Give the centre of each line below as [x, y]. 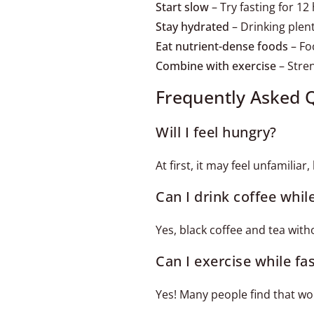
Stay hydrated [192, 27]
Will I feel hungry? [216, 132]
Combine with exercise [216, 66]
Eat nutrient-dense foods [222, 46]
